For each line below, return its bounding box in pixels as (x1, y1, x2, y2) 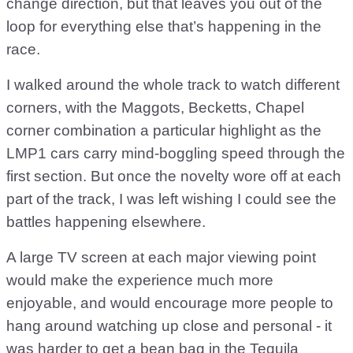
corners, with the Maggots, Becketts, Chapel (6, 99, 304, 117)
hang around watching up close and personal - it (6, 318, 332, 335)
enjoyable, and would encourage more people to (6, 295, 333, 312)
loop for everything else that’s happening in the (6, 18, 321, 35)
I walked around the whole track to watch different (6, 76, 340, 94)
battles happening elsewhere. (6, 214, 206, 231)
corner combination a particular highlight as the (6, 122, 321, 139)
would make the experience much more (6, 272, 273, 289)
